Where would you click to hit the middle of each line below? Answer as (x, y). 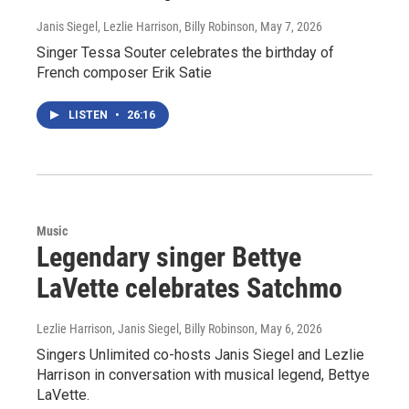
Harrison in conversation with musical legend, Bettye (203, 375)
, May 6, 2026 (288, 329)
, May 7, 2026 (288, 27)
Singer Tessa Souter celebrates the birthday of (185, 53)
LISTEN (89, 115)
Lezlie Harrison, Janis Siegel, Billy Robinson (146, 329)
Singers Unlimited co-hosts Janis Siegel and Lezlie (200, 355)
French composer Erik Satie (124, 73)
